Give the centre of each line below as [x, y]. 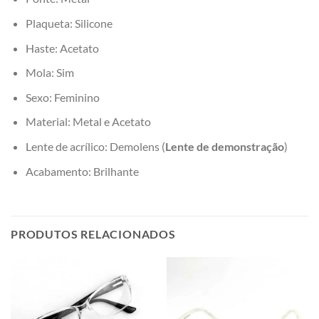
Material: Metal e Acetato [88, 122]
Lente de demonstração [224, 147]
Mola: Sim [49, 73]
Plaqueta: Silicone [69, 23]
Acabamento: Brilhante [82, 171]
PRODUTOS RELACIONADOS [93, 234]
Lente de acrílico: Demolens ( [95, 147]
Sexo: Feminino [62, 97]
